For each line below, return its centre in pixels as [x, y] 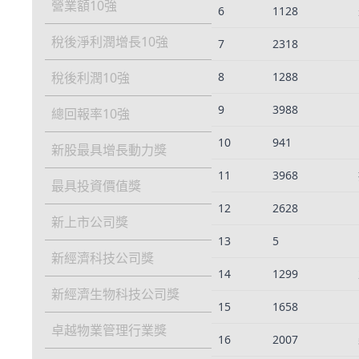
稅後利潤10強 [91, 78]
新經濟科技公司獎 [103, 258]
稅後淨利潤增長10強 [110, 42]
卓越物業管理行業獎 [109, 331]
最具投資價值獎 [96, 186]
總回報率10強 [91, 114]
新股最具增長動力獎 [109, 150]
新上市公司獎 [90, 222]
